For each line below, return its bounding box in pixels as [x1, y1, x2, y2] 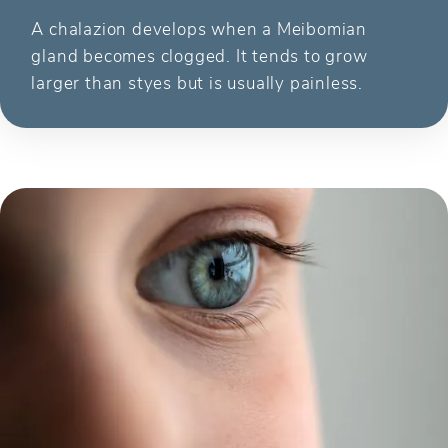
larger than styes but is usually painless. [31, 71, 364, 94]
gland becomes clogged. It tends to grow [31, 44, 368, 67]
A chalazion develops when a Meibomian [31, 17, 368, 40]
